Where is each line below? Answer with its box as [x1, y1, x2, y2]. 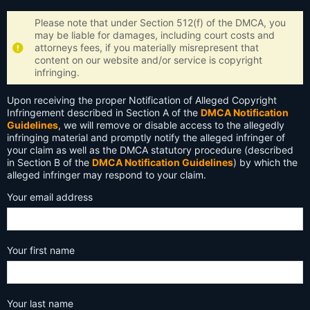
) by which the [233, 156, 298, 168]
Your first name [7, 244, 75, 256]
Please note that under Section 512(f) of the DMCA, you [35, 17, 286, 28]
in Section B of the [7, 156, 92, 168]
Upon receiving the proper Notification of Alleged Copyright [7, 94, 277, 106]
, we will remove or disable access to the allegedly [58, 119, 284, 131]
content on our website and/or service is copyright [35, 54, 262, 66]
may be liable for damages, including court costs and [35, 29, 275, 41]
